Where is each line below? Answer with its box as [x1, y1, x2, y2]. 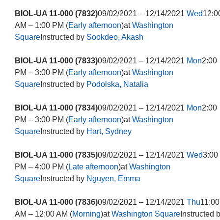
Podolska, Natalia [86, 80, 148, 88]
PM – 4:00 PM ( [14, 163, 68, 171]
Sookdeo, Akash [86, 33, 143, 41]
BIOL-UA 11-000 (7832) [14, 9, 98, 18]
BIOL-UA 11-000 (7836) [14, 198, 98, 206]
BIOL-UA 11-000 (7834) [14, 104, 98, 112]
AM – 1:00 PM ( [14, 21, 68, 29]
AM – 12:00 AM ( [14, 210, 72, 218]
